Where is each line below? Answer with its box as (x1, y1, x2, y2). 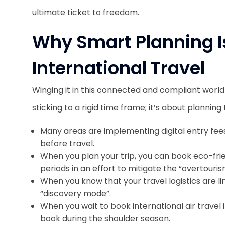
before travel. (40, 138, 94, 149)
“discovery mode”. (40, 188, 113, 199)
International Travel (32, 56, 205, 80)
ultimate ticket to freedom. (32, 7, 141, 18)
